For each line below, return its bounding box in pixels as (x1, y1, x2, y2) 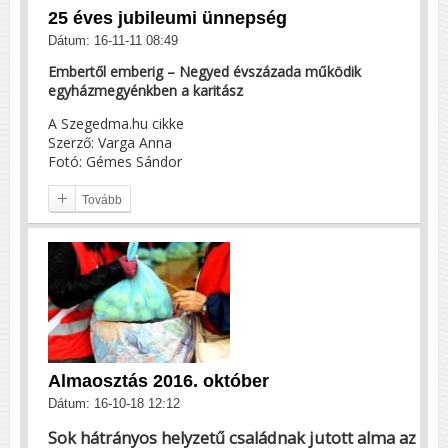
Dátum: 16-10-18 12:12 (48, 395, 180, 411)
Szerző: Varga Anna (48, 132, 172, 152)
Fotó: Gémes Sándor (48, 151, 182, 171)
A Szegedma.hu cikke (48, 113, 184, 133)
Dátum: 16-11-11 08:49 (48, 32, 178, 48)
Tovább (82, 192, 122, 207)
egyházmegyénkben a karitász (48, 80, 243, 100)
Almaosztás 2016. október (48, 370, 269, 391)
